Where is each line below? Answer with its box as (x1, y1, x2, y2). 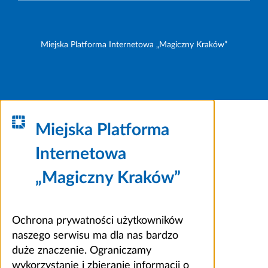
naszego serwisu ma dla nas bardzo (12, 230, 178, 241)
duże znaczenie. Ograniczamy (12, 245, 151, 256)
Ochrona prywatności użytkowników (12, 215, 183, 226)
